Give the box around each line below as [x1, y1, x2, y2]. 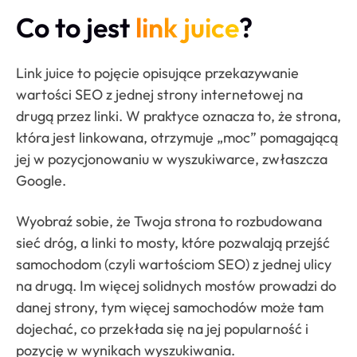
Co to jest [16, 10, 135, 45]
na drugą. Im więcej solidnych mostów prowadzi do [16, 276, 336, 295]
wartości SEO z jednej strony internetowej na [16, 85, 303, 104]
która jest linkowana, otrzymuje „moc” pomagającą [16, 128, 338, 147]
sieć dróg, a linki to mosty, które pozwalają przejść [16, 233, 330, 252]
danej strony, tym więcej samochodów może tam [16, 297, 324, 316]
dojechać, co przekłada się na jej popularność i [16, 319, 308, 338]
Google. [16, 171, 66, 190]
